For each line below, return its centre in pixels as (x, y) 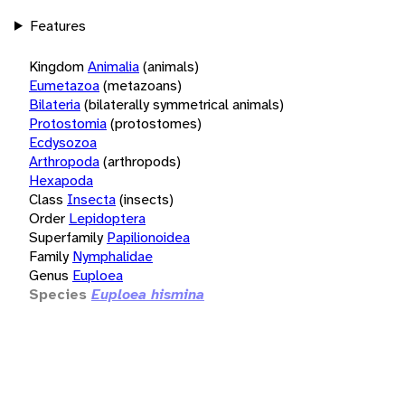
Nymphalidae (113, 256)
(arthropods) (142, 161)
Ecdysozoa (63, 142)
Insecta (91, 199)
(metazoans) (142, 85)
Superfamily (66, 237)
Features (57, 25)
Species (58, 294)
